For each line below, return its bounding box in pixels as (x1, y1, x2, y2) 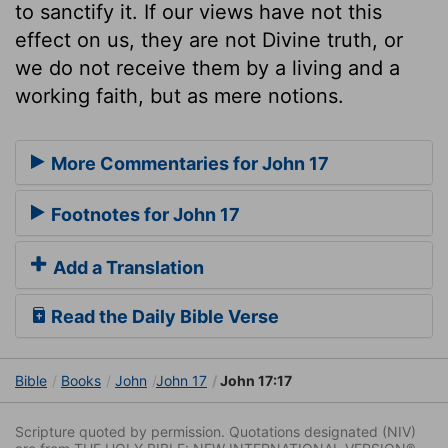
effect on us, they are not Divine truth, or (15, 27, 403, 52)
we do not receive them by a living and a (15, 55, 400, 80)
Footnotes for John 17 (47, 203, 240, 225)
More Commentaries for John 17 (47, 153, 329, 175)
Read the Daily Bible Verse (47, 306, 279, 328)
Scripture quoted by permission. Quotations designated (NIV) (15, 423, 416, 441)
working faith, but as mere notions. (15, 83, 344, 108)
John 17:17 (217, 372, 292, 390)
